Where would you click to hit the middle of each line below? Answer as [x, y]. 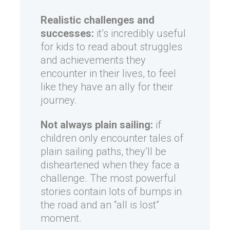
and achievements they [93, 60]
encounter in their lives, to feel [108, 74]
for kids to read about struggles [111, 47]
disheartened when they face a [110, 165]
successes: [67, 34]
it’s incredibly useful [140, 34]
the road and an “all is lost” [100, 205]
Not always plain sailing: [97, 125]
